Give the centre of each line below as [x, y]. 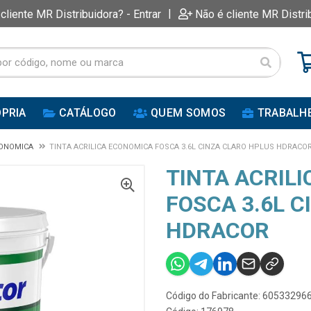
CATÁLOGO [88, 113]
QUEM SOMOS [188, 113]
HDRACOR [218, 230]
